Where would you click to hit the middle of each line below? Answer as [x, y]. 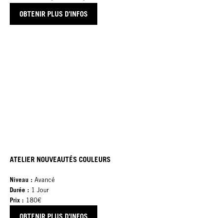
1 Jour [40, 190]
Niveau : [21, 179]
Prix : [17, 200]
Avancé [44, 180]
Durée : [20, 190]
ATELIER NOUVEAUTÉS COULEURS [60, 159]
